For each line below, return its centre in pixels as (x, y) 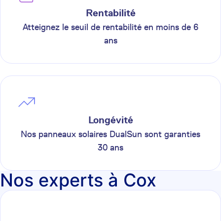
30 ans (110, 147)
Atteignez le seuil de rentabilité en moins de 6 (110, 27)
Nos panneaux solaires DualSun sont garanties (110, 134)
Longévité (110, 120)
